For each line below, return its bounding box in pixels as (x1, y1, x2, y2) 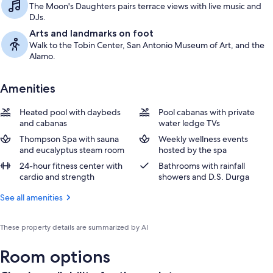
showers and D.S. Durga (158, 171, 249, 182)
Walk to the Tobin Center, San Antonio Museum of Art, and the (29, 40, 264, 51)
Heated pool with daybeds (19, 107, 121, 118)
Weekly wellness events (158, 133, 248, 144)
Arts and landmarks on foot (29, 27, 154, 39)
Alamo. (29, 51, 55, 62)
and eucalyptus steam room (19, 144, 124, 155)
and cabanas (19, 118, 67, 129)
